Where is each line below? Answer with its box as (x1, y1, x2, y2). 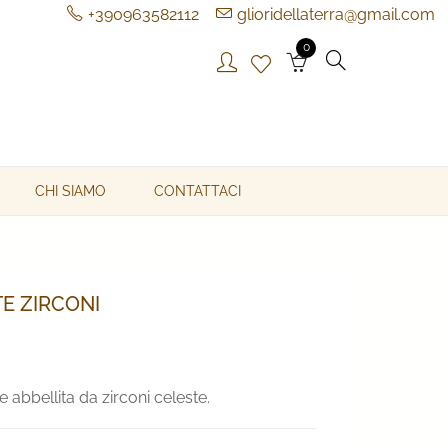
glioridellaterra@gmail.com (237, 5, 435, 24)
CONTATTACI (154, 183, 241, 200)
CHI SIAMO (35, 183, 106, 200)
